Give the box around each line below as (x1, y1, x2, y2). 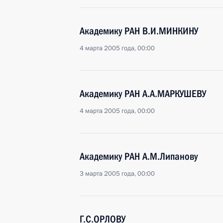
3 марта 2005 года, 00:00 (80, 169, 155, 178)
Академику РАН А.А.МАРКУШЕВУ (80, 88, 206, 100)
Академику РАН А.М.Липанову (80, 150, 198, 162)
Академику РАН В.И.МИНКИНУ (80, 25, 198, 37)
